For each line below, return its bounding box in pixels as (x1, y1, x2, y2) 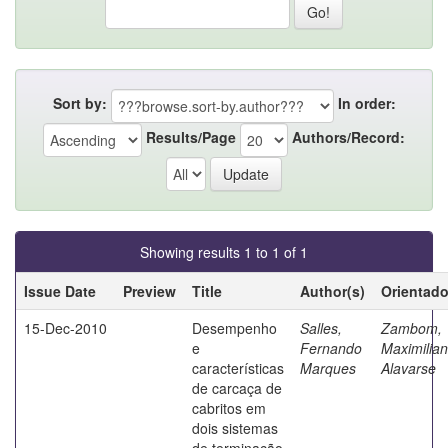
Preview (123, 280, 176, 301)
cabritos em (192, 397, 266, 418)
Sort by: (52, 93, 107, 114)
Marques (300, 357, 356, 378)
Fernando (300, 337, 362, 358)
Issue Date (24, 280, 96, 301)
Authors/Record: (292, 127, 405, 148)
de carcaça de (192, 377, 282, 398)
